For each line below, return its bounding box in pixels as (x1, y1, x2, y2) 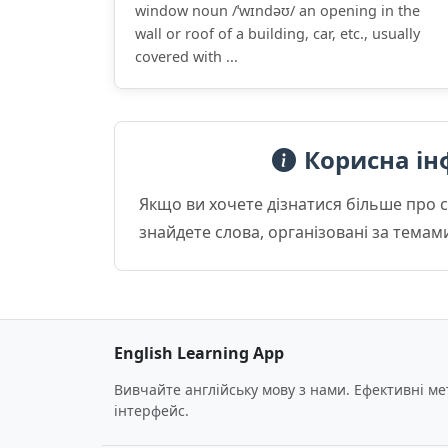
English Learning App (114, 342, 284, 364)
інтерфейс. (114, 401, 189, 420)
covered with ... (135, 47, 238, 66)
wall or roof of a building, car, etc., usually (135, 24, 420, 43)
